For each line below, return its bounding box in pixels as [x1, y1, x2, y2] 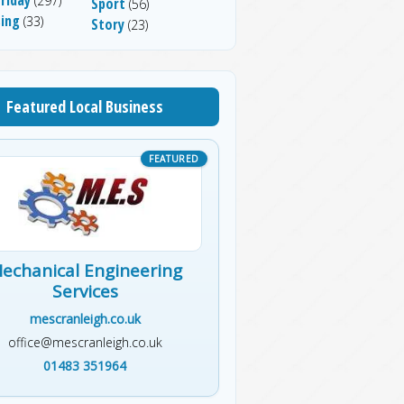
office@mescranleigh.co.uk [7, 333, 162, 351]
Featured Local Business [6, 95, 163, 117]
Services [51, 279, 118, 303]
